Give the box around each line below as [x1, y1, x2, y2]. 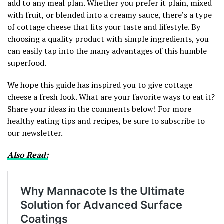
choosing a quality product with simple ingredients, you [7, 33, 209, 44]
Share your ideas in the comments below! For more [7, 103, 191, 114]
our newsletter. [7, 127, 63, 138]
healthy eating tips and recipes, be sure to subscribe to [7, 115, 205, 126]
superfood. [7, 57, 46, 68]
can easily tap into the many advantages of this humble [7, 45, 207, 56]
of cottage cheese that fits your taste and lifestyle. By [7, 21, 200, 32]
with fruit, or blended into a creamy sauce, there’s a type [7, 9, 212, 20]
